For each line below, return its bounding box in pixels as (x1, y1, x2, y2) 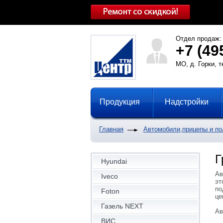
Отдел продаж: (176, 35, 222, 42)
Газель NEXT (101, 202, 143, 210)
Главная (99, 125, 123, 133)
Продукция (100, 98, 140, 106)
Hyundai (101, 157, 127, 165)
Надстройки (165, 98, 209, 106)
